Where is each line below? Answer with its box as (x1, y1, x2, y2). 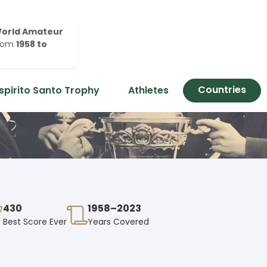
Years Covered (88, 216, 149, 228)
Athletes (128, 83, 169, 97)
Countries (198, 83, 246, 97)
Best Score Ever (3, 216, 67, 228)
